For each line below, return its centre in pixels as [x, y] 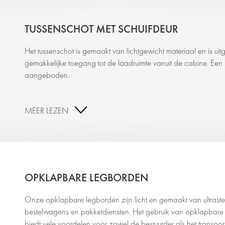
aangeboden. [48, 75]
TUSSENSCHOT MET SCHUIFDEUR [101, 29]
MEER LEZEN [46, 110]
